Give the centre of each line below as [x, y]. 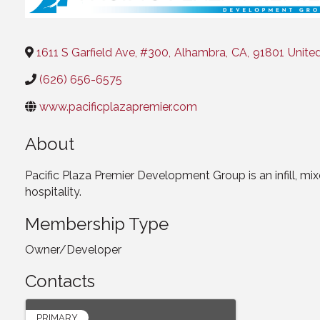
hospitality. [53, 192]
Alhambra [200, 52]
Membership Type [97, 224]
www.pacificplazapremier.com [118, 107]
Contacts [60, 281]
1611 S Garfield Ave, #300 [102, 52]
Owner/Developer [73, 250]
